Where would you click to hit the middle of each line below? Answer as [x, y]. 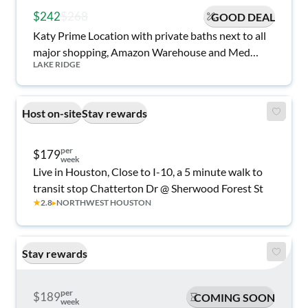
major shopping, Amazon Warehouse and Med [142, 52]
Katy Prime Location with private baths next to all [94, 35]
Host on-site [52, 113]
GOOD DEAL [243, 16]
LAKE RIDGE [57, 64]
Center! [51, 68]
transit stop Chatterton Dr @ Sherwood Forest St [148, 188]
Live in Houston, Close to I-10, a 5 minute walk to [148, 172]
